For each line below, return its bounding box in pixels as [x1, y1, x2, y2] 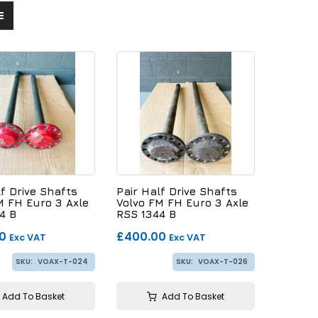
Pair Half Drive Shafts [116, 185, 237, 197]
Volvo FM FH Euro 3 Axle [116, 196, 248, 209]
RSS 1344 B [116, 207, 176, 220]
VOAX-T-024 [38, 256, 88, 267]
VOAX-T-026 [198, 256, 248, 267]
